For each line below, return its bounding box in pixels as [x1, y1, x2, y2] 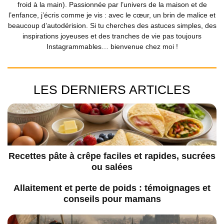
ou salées [91, 162, 132, 172]
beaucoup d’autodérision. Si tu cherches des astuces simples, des [7, 21, 216, 30]
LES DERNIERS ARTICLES [33, 82, 190, 97]
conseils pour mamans [63, 194, 161, 204]
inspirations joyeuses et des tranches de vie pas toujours [22, 32, 201, 40]
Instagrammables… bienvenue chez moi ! [46, 42, 178, 51]
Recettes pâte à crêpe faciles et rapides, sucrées [8, 151, 215, 161]
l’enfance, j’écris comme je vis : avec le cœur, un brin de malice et [8, 11, 215, 19]
